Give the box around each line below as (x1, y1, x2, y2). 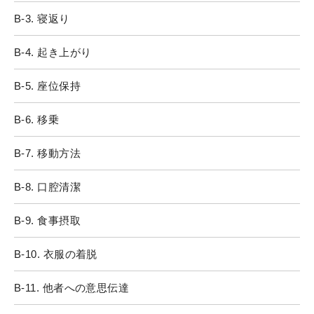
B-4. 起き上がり (14, 46, 92, 58)
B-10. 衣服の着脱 (14, 247, 97, 260)
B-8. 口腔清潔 (14, 180, 81, 193)
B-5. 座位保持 (14, 79, 81, 92)
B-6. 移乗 (14, 113, 60, 125)
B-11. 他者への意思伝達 (14, 281, 130, 294)
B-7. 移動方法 (14, 146, 81, 159)
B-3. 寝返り (14, 12, 70, 25)
